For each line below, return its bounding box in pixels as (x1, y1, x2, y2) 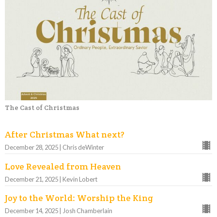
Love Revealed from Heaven (5, 160, 121, 172)
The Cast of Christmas (5, 103, 79, 112)
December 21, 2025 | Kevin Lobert (5, 175, 97, 183)
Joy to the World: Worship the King (5, 192, 153, 204)
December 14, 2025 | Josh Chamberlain (5, 207, 112, 215)
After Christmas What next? (5, 129, 124, 140)
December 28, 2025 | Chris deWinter (5, 143, 104, 152)
